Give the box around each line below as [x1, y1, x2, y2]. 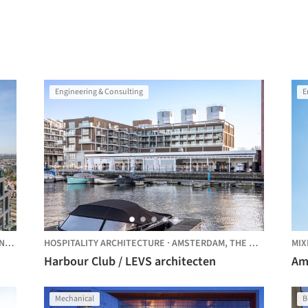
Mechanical [55, 293, 94, 305]
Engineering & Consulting [55, 86, 143, 98]
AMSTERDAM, [172, 236, 230, 250]
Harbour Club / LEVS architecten [44, 253, 216, 270]
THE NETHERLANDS [230, 236, 249, 250]
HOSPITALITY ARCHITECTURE [44, 236, 165, 250]
